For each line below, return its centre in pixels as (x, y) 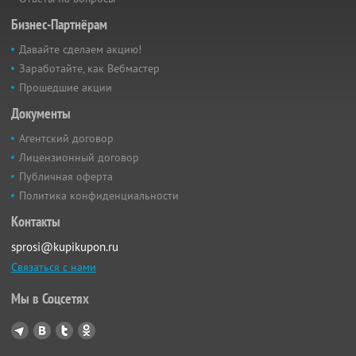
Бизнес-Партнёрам (59, 25)
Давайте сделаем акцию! (80, 50)
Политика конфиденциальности (99, 196)
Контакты (36, 222)
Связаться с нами (54, 267)
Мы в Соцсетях (50, 299)
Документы (41, 114)
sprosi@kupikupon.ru (65, 247)
